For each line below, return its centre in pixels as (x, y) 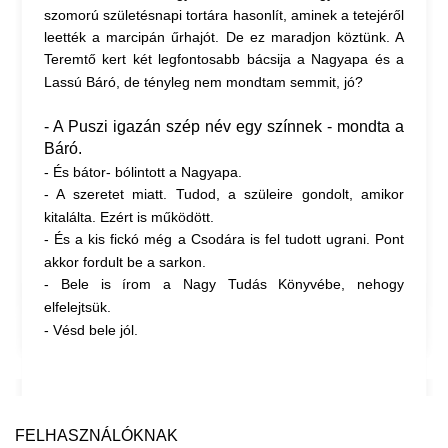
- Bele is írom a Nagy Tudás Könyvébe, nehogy (224, 284)
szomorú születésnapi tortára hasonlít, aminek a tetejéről (224, 15)
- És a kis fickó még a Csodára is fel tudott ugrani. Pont (224, 239)
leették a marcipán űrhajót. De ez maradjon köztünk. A (224, 37)
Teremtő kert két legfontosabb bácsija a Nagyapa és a (224, 59)
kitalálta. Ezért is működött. (129, 217)
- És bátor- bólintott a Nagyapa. (143, 172)
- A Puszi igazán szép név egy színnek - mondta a (224, 126)
